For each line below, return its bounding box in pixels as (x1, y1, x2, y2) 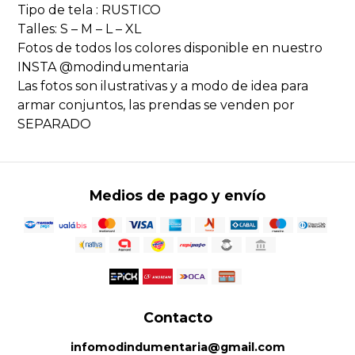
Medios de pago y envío (90, 187, 265, 204)
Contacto (143, 309, 212, 326)
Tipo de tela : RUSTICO (17, 2, 162, 18)
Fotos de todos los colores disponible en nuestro (17, 40, 323, 56)
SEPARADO (17, 116, 92, 132)
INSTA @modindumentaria (17, 59, 189, 75)
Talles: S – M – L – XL (17, 21, 142, 37)
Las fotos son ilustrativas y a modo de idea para (17, 78, 309, 94)
